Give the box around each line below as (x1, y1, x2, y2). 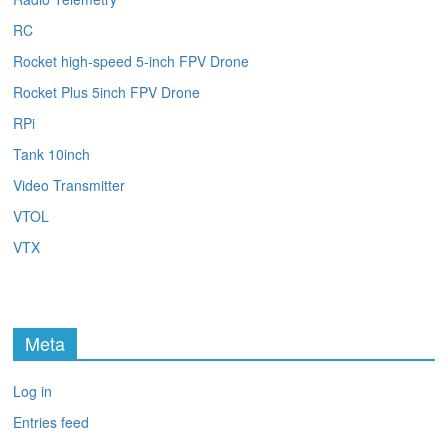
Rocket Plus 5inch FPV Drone (13, 82, 201, 103)
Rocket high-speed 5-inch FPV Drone (13, 51, 250, 72)
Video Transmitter (13, 175, 126, 196)
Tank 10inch (13, 144, 91, 165)
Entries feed (13, 412, 90, 433)
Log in (13, 381, 53, 402)
